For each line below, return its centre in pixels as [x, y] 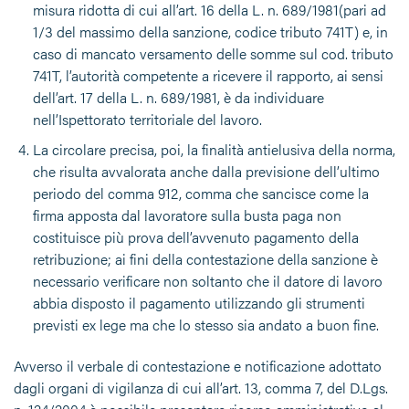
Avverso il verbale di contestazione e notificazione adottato [198, 366]
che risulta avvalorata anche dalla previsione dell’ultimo [206, 172]
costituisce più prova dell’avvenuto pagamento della [195, 237]
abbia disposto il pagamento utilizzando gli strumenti [199, 303]
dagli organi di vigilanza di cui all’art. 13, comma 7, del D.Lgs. [201, 388]
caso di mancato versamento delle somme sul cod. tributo [213, 53]
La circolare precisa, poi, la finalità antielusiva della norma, [214, 150]
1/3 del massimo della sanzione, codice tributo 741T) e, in [210, 31]
